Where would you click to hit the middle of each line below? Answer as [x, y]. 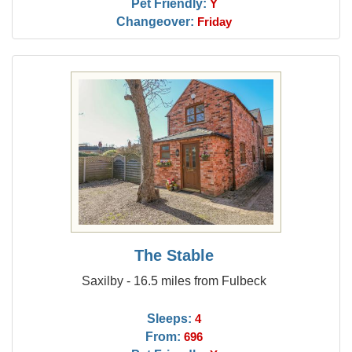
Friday [215, 22]
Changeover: [156, 21]
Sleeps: [170, 318]
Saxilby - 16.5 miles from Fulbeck [174, 280]
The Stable [174, 255]
